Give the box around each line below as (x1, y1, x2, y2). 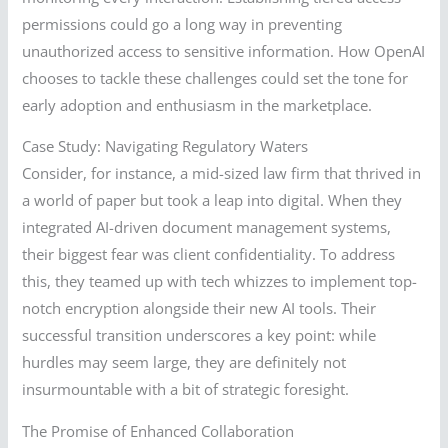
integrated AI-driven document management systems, (22, 217, 392, 238)
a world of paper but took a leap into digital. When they (22, 190, 403, 211)
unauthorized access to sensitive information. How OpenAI (22, 40, 426, 61)
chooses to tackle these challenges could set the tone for (22, 67, 409, 88)
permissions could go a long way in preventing (22, 13, 343, 34)
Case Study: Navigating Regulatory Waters (22, 136, 309, 157)
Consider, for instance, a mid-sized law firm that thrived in (22, 163, 422, 184)
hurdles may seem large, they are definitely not (22, 352, 347, 373)
